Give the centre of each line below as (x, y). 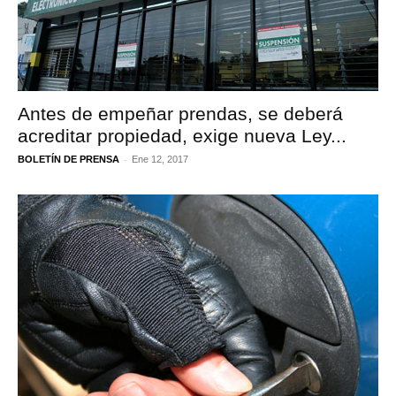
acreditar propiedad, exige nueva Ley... (182, 136)
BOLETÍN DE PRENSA (69, 160)
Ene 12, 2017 (160, 160)
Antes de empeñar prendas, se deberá (180, 114)
